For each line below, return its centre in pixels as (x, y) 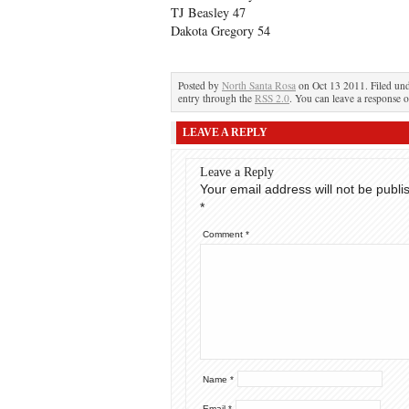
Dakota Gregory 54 (220, 31)
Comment (224, 234)
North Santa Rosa (259, 85)
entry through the (216, 98)
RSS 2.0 (272, 98)
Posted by (200, 85)
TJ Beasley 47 (208, 12)
